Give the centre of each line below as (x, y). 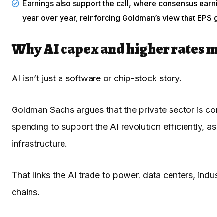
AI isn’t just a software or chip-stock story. (98, 78)
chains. (26, 192)
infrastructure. (39, 143)
